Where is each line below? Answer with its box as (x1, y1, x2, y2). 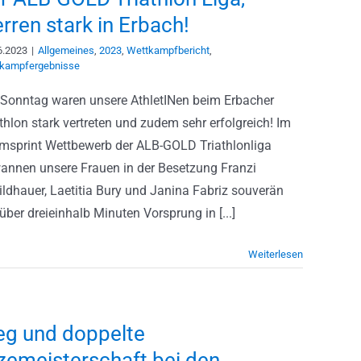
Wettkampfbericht (127, 44, 210, 56)
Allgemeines (38, 44, 94, 56)
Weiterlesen (248, 248, 303, 260)
